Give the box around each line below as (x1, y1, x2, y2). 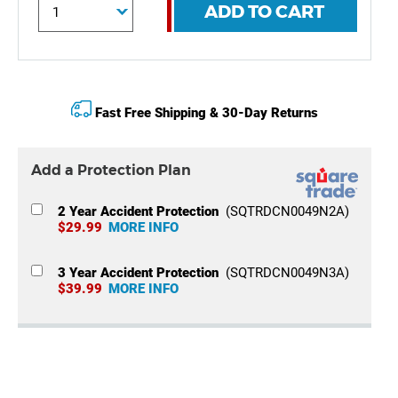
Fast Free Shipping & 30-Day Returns (94, 104, 318, 121)
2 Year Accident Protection (57, 203, 222, 220)
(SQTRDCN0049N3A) (221, 265, 349, 282)
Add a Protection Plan (30, 161, 191, 179)
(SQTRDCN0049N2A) (221, 203, 349, 220)
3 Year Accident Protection (57, 265, 222, 282)
